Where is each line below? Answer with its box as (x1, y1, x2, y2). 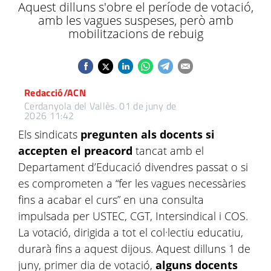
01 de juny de (119, 99, 177, 113)
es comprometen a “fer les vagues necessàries (18, 176, 246, 191)
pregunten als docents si (77, 127, 215, 142)
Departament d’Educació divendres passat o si (18, 160, 248, 174)
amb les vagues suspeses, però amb (38, 12, 233, 28)
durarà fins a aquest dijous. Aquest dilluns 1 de (18, 241, 250, 256)
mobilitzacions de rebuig (68, 25, 203, 42)
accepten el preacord (18, 143, 132, 158)
